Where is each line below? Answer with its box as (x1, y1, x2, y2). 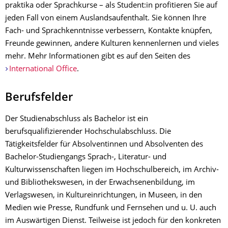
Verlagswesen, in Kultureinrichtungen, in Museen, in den (5, 192, 202, 199)
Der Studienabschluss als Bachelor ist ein (5, 116, 148, 123)
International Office (9, 66, 77, 73)
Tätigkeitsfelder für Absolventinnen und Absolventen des (5, 141, 203, 149)
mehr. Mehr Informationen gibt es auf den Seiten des (5, 53, 190, 61)
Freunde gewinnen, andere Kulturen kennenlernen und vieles (5, 40, 219, 48)
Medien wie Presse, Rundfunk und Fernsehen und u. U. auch (5, 205, 216, 212)
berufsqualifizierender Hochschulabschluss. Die (5, 128, 171, 136)
